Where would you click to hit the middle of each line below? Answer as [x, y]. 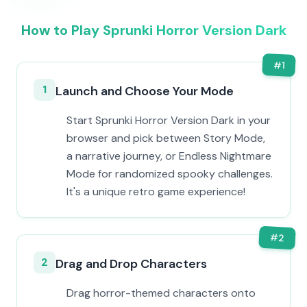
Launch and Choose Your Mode [145, 91]
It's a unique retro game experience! [156, 192]
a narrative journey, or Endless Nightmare [169, 156]
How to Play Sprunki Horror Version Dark [153, 30]
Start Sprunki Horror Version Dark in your [169, 120]
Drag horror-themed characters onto [161, 293]
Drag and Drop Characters [131, 264]
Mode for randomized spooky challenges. [170, 174]
